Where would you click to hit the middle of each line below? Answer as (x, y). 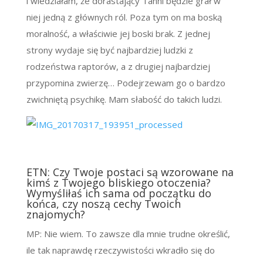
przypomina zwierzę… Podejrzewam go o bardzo (126, 83)
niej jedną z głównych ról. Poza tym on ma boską (124, 17)
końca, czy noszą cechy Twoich (103, 204)
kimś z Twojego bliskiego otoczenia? (118, 183)
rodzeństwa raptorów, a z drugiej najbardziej (118, 67)
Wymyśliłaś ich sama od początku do (119, 193)
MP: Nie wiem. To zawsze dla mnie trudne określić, (128, 234)
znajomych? (55, 215)
